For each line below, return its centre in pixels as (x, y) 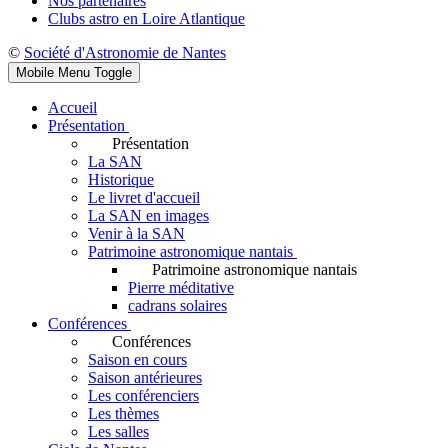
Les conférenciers (143, 395)
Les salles (118, 431)
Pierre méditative (181, 287)
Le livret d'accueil (144, 197)
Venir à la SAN (136, 233)
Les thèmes (123, 413)
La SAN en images (148, 215)
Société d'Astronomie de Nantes (125, 52)
